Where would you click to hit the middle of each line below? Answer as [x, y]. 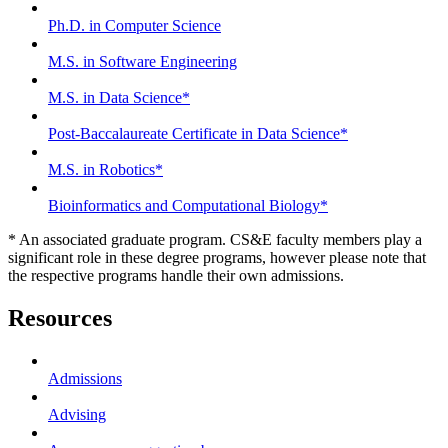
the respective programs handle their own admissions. [176, 276]
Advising [77, 414]
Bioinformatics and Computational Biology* [188, 206]
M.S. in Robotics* [105, 170]
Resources [60, 318]
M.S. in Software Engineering [142, 62]
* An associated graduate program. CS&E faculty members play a [215, 240]
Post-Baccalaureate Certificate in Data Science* [198, 134]
